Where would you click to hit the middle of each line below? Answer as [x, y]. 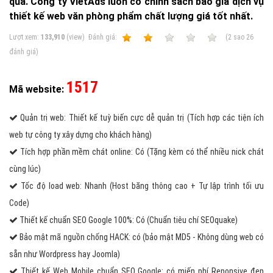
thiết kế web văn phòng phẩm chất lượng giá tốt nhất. [131, 16]
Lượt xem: [25, 37]
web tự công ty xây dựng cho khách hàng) [80, 135]
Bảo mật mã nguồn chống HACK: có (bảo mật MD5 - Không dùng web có [141, 237]
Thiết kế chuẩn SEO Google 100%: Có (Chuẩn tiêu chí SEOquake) [128, 220]
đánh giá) [24, 52]
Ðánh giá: [104, 37]
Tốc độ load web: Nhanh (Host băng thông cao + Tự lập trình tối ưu [141, 186]
